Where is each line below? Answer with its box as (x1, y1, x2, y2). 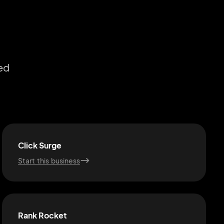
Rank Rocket (18, 210, 67, 220)
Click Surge (18, 140, 61, 150)
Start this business (18, 156, 80, 165)
